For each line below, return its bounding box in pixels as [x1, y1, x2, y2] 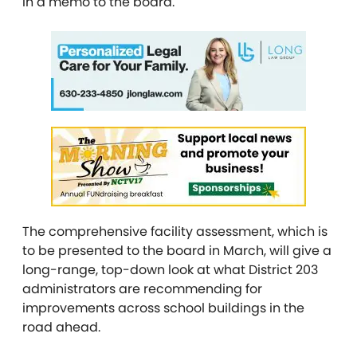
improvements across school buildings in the [22, 299, 304, 318]
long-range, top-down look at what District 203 [22, 261, 318, 280]
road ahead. [22, 318, 100, 337]
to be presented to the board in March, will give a [22, 241, 331, 261]
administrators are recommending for [22, 280, 262, 299]
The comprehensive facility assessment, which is [22, 222, 328, 241]
